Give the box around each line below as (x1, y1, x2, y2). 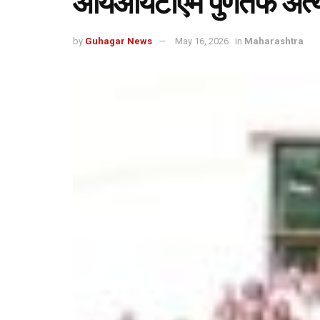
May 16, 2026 (175, 35, 229, 46)
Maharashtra (244, 35, 304, 46)
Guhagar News (85, 35, 152, 46)
